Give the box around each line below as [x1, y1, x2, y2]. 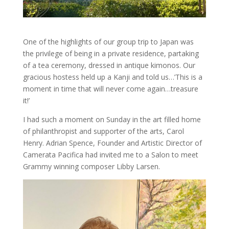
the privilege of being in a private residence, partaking [22, 49, 199, 59]
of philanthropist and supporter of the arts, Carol [22, 126, 184, 136]
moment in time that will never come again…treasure [22, 84, 198, 94]
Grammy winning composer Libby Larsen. [22, 162, 160, 172]
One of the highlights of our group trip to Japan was [22, 37, 194, 47]
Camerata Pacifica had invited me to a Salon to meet [22, 150, 198, 160]
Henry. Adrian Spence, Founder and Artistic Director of [22, 138, 202, 148]
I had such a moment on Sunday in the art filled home [22, 114, 201, 125]
